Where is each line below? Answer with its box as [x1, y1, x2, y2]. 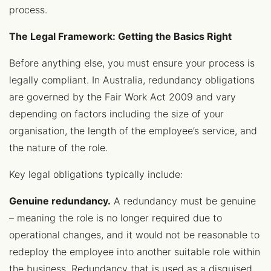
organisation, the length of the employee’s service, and [9, 125, 257, 137]
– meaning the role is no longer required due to [9, 212, 222, 224]
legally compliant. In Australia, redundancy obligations [9, 74, 255, 86]
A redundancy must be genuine [111, 195, 256, 207]
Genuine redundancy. [9, 195, 111, 207]
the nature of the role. [9, 142, 108, 154]
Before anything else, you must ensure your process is [9, 57, 255, 69]
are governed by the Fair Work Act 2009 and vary [9, 91, 236, 103]
